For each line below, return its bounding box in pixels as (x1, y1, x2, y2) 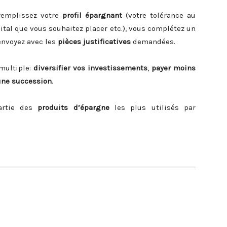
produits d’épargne (37, 103, 115, 112)
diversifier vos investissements (33, 63, 148, 72)
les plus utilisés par (115, 103, 196, 112)
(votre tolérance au (122, 11, 196, 20)
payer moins (152, 63, 196, 72)
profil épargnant (62, 11, 122, 20)
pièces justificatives (58, 37, 131, 46)
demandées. (131, 37, 175, 46)
